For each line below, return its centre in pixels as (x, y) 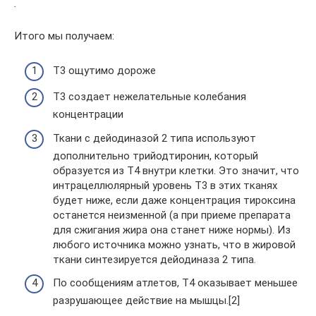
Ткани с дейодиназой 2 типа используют (154, 138)
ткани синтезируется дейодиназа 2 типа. (154, 259)
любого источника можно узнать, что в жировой (174, 244)
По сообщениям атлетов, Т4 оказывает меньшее (175, 283)
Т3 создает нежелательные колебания (150, 97)
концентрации (88, 115)
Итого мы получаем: (64, 36)
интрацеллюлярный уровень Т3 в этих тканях (165, 185)
